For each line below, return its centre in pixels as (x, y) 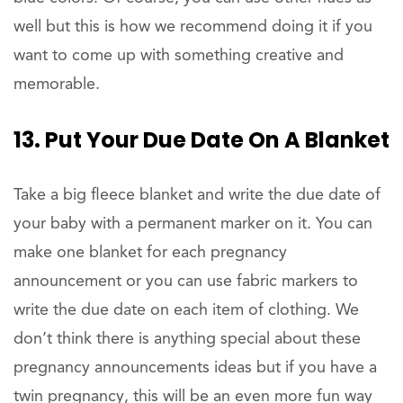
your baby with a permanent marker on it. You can (193, 224)
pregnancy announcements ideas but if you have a (195, 367)
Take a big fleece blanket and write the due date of (197, 195)
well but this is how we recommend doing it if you (193, 27)
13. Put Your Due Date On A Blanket (201, 139)
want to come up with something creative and (179, 55)
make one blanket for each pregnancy (150, 252)
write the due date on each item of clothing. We (186, 310)
